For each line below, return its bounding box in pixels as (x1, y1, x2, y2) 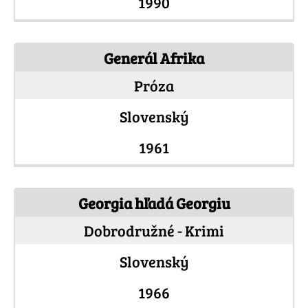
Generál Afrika (104, 47, 204, 69)
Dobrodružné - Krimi (84, 220, 224, 241)
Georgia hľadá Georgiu (78, 192, 230, 214)
